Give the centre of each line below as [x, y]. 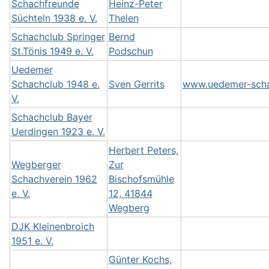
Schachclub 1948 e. [55, 84]
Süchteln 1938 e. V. [54, 18]
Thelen [123, 18]
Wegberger [36, 165]
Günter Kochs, [140, 259]
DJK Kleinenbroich [53, 226]
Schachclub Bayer [52, 117]
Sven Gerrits [136, 84]
